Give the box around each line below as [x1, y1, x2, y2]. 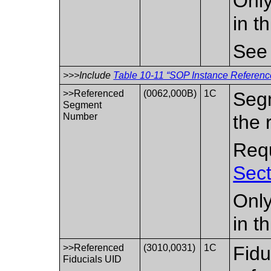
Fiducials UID [63, 253, 122, 264]
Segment [63, 99, 102, 110]
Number [63, 111, 98, 122]
